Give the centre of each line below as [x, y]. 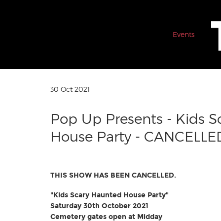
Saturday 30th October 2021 [99, 206]
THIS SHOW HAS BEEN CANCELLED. [113, 175]
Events [184, 34]
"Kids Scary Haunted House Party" [110, 195]
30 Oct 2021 [70, 89]
